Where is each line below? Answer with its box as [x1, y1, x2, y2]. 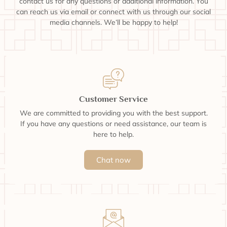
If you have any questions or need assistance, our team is [20, 119, 207, 129]
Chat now [96, 155, 131, 165]
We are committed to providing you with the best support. [19, 108, 208, 118]
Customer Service [79, 94, 148, 104]
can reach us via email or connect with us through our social [16, 7, 211, 16]
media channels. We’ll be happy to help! [49, 17, 178, 27]
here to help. [93, 130, 134, 139]
